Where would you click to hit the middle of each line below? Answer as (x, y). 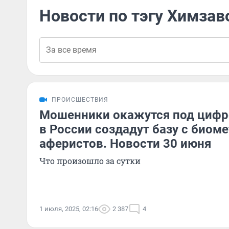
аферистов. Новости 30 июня (125, 144)
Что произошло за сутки (90, 161)
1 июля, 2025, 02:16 (69, 209)
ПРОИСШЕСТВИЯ (80, 100)
